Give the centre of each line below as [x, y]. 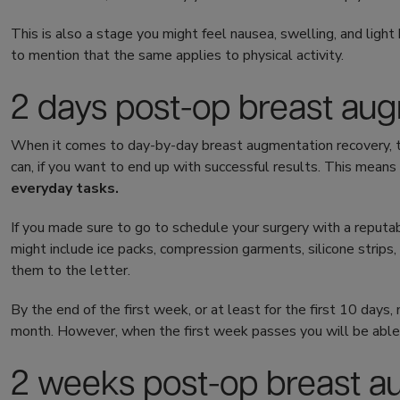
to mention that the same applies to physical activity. [179, 56]
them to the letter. [72, 271]
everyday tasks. [67, 189]
